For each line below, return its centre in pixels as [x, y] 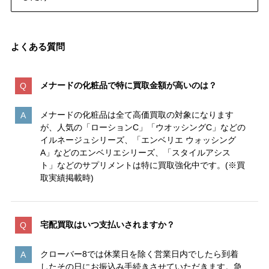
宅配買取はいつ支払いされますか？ [107, 225]
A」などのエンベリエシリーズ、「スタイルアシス [135, 153]
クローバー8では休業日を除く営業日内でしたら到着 [139, 254]
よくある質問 [38, 46]
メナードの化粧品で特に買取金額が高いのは [124, 86]
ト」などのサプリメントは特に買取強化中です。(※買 [142, 165]
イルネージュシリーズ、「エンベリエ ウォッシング [138, 140]
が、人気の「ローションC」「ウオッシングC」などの [143, 128]
